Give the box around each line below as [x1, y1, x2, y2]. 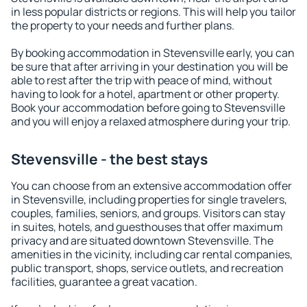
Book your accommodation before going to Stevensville [11, 100, 285, 115]
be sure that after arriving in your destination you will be [11, 59, 288, 74]
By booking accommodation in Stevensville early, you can [11, 45, 295, 60]
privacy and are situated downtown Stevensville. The [11, 233, 273, 248]
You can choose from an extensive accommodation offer [11, 178, 292, 193]
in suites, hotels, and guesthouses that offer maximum [11, 219, 283, 234]
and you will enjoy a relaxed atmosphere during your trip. [11, 114, 291, 129]
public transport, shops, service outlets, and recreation [11, 260, 284, 275]
